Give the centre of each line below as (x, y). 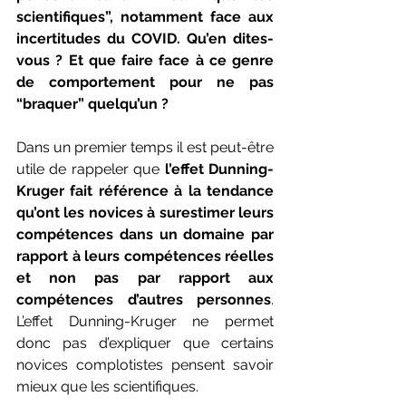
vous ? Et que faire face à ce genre (145, 60)
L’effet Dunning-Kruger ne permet (145, 321)
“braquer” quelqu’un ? (94, 103)
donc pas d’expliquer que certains (145, 343)
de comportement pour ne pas (145, 82)
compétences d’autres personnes (144, 299)
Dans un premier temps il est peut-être (145, 147)
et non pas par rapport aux (145, 277)
